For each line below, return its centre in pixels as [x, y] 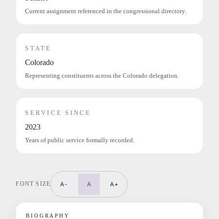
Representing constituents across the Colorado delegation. [102, 76]
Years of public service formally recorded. [80, 140]
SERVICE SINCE [58, 112]
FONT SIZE [33, 184]
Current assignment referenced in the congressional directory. [106, 11]
